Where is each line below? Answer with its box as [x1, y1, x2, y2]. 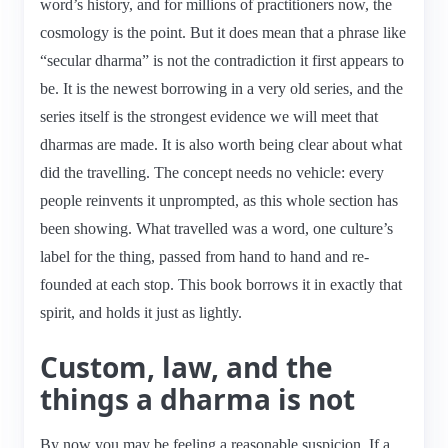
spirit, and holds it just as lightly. [40, 303, 242, 321]
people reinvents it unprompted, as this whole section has [40, 191, 398, 209]
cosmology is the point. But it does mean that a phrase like [40, 23, 406, 41]
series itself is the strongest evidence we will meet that [40, 107, 378, 125]
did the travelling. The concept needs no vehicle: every [40, 163, 384, 181]
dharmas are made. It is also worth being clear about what [40, 135, 402, 153]
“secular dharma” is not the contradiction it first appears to [40, 51, 404, 69]
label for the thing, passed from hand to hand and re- [40, 247, 369, 265]
